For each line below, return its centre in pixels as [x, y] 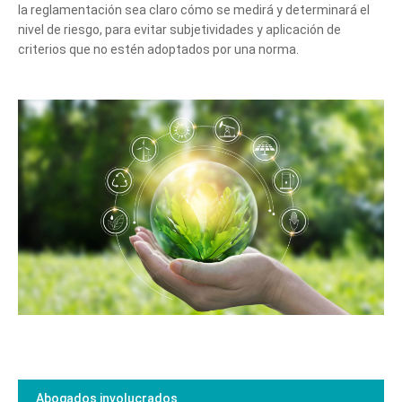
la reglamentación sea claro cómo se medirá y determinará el [194, 9]
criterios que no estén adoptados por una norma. [158, 49]
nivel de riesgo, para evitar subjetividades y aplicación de [179, 29]
